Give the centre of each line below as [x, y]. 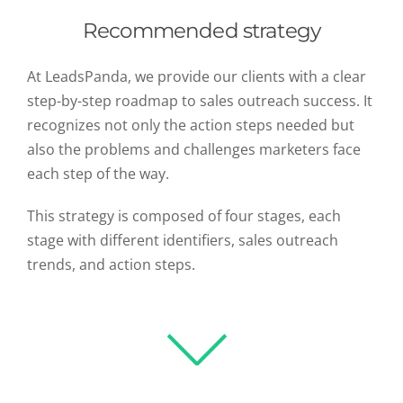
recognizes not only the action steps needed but [191, 125]
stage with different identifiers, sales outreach [183, 241]
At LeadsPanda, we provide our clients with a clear [197, 77]
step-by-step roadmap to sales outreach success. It [200, 101]
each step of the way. [98, 174]
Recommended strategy [202, 31]
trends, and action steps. [111, 265]
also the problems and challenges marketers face [194, 150]
